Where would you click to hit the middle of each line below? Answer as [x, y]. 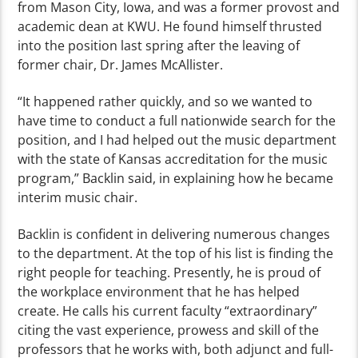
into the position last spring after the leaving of [159, 45]
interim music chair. [78, 197]
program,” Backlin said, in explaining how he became [176, 178]
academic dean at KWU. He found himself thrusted [170, 26]
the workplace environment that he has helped [159, 292]
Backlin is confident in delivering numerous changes [174, 235]
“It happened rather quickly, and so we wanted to [165, 101]
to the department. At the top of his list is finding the [176, 254]
